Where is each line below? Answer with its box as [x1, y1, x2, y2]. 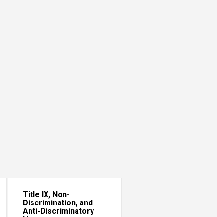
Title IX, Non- [22, 190, 70, 199]
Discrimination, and [22, 198, 93, 207]
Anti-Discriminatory [22, 206, 94, 216]
